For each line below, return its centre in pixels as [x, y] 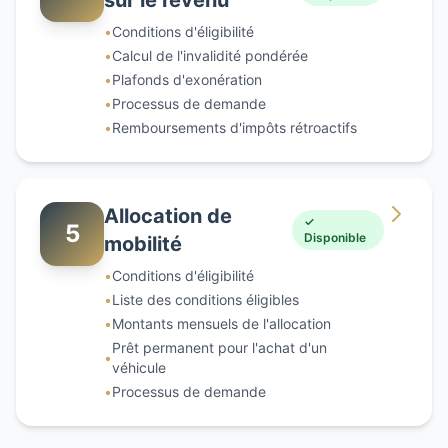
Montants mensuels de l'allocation [221, 323]
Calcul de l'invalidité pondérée [210, 55]
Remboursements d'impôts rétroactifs [234, 127]
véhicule [139, 367]
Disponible [335, 237]
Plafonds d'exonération [187, 79]
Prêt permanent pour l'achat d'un [219, 347]
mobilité [143, 243]
